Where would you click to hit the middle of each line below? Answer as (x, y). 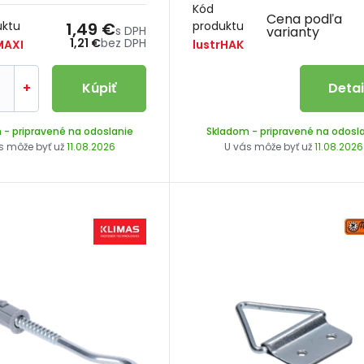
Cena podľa (304, 19)
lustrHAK (219, 44)
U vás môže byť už (269, 146)
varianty (292, 32)
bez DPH (124, 43)
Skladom (227, 131)
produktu (219, 26)
